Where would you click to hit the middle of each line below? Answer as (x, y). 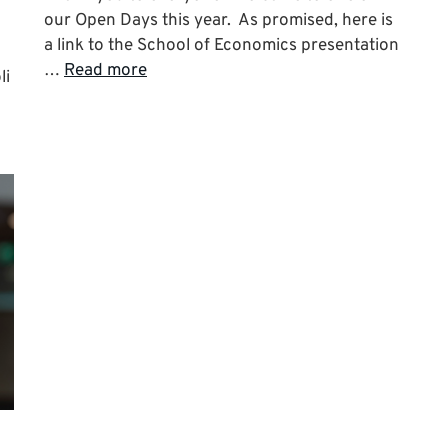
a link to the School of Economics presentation (221, 45)
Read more (105, 70)
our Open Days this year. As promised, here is (218, 20)
